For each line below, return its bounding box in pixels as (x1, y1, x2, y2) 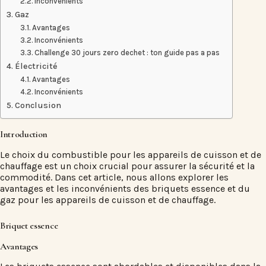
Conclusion (14, 100, 61, 110)
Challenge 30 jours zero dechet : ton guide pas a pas (34, 48, 220, 57)
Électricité (14, 61, 58, 71)
